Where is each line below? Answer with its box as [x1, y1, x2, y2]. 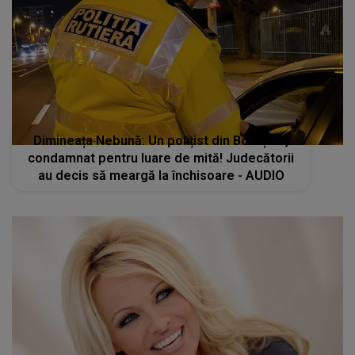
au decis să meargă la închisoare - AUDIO [237, 168, 284, 184]
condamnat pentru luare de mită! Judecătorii [28, 151, 295, 166]
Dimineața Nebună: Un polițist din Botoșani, [33, 133, 289, 149]
